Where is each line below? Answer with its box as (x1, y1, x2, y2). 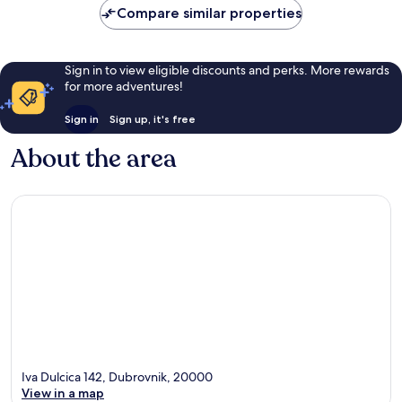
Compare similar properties (117, 4, 301, 22)
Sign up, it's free (109, 112, 196, 127)
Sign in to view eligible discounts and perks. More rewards (64, 62, 389, 79)
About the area (11, 142, 177, 177)
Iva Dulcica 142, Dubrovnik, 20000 (22, 368, 213, 385)
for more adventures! (64, 78, 183, 95)
